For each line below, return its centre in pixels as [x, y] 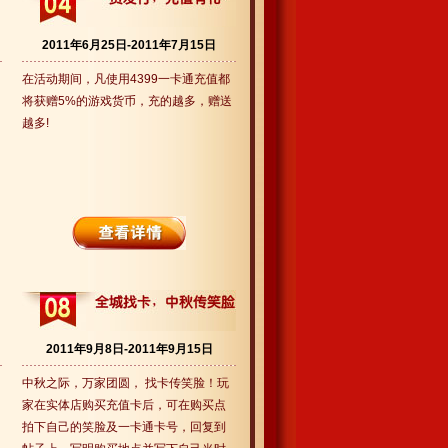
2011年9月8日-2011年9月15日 [129, 349]
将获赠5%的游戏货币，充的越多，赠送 [127, 101]
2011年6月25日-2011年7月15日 [129, 45]
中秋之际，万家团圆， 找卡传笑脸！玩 [125, 383]
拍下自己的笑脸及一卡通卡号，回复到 [124, 427]
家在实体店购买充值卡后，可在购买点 [124, 405]
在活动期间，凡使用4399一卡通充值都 [126, 79]
